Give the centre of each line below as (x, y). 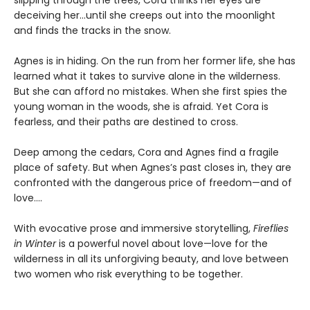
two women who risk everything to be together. (128, 274)
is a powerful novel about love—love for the (163, 243)
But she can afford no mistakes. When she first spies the (151, 91)
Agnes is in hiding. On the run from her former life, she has (155, 61)
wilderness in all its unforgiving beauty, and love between (151, 258)
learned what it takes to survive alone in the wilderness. (147, 76)
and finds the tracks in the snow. (92, 30)
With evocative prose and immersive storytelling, (134, 228)
